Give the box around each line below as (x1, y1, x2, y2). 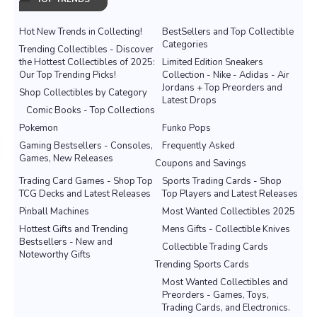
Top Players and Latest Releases (162, 188, 298, 201)
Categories (162, 38, 208, 52)
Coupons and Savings (155, 157, 246, 171)
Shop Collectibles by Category (19, 86, 147, 100)
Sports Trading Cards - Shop (162, 175, 282, 188)
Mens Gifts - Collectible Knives (162, 223, 290, 236)
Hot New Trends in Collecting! (19, 25, 142, 39)
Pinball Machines (19, 205, 89, 219)
